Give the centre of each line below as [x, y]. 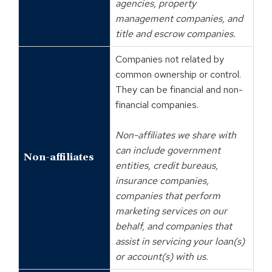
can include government [168, 150]
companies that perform [168, 195]
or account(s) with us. [163, 256]
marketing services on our [171, 211]
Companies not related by [170, 59]
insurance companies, [162, 180]
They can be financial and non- [179, 89]
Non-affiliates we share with [176, 135]
